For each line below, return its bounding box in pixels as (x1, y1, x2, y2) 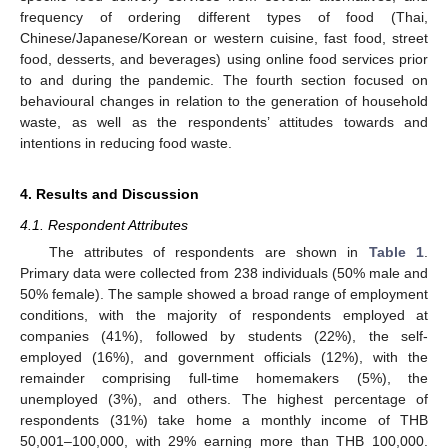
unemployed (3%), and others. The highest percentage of (20, 391, 428, 408)
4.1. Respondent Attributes (20, 217, 188, 234)
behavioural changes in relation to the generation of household (20, 93, 428, 110)
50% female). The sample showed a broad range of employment (20, 286, 428, 303)
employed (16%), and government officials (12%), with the (20, 349, 428, 366)
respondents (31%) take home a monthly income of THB (20, 412, 428, 429)
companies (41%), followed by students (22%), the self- (20, 328, 428, 345)
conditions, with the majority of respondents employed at (20, 307, 428, 324)
